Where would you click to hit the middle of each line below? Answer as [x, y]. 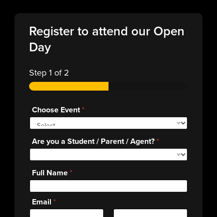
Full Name [51, 173]
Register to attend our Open [107, 31]
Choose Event [57, 110]
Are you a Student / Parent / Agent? [94, 141]
